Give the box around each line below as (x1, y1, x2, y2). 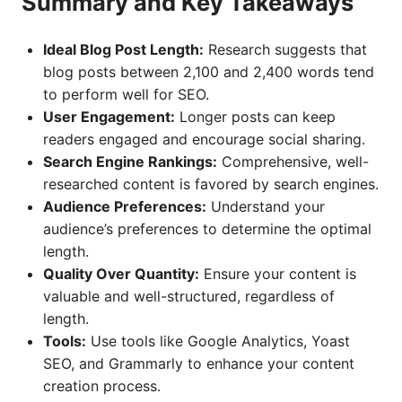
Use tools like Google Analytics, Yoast (86, 332, 350, 350)
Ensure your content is (199, 265, 356, 283)
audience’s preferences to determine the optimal (43, 220, 371, 238)
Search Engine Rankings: (43, 153, 217, 170)
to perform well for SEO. (43, 85, 209, 103)
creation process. (43, 377, 161, 395)
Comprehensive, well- (217, 153, 369, 170)
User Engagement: (43, 108, 175, 126)
